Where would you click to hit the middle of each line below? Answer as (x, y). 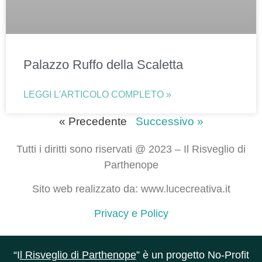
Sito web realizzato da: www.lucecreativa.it (131, 189)
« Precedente (93, 121)
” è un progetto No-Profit (192, 255)
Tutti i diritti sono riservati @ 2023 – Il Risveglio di (131, 149)
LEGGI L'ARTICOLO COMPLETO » (97, 94)
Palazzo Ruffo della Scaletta (103, 64)
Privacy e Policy (131, 213)
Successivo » (169, 121)
